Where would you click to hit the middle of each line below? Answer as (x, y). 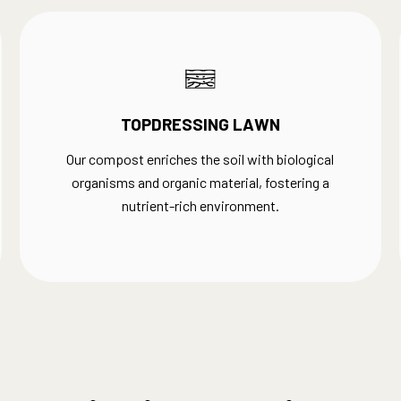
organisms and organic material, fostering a (200, 182)
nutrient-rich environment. (200, 205)
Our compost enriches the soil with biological (200, 159)
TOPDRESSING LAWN (200, 124)
